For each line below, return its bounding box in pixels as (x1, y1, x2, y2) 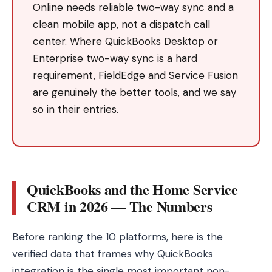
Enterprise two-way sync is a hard (33, 52, 197, 65)
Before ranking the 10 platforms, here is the (12, 230, 223, 243)
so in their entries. (33, 103, 118, 116)
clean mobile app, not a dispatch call (33, 18, 210, 31)
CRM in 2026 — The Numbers (27, 195, 212, 217)
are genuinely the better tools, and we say (33, 86, 236, 99)
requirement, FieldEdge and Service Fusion (33, 69, 238, 82)
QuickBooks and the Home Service (27, 178, 238, 200)
